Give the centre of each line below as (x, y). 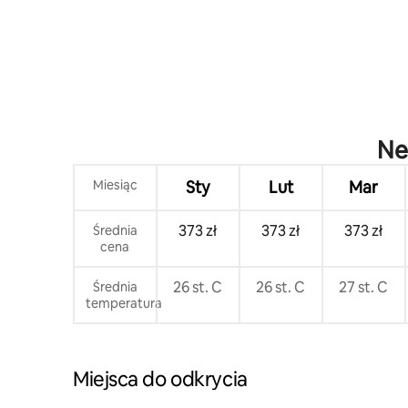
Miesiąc (115, 185)
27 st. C (364, 288)
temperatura (124, 304)
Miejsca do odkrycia (160, 380)
